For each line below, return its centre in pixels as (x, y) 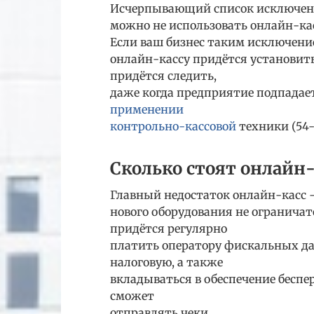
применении (147, 110)
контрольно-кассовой (173, 127)
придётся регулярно (169, 229)
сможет (132, 296)
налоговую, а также (166, 262)
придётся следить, (163, 76)
